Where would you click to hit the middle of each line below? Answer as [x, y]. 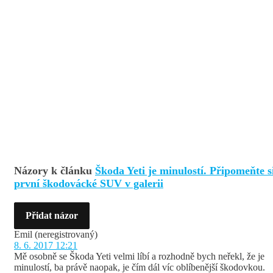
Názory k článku [55, 171]
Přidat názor [52, 215]
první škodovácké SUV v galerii [89, 183]
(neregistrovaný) [66, 234]
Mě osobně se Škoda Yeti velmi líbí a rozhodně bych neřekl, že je [139, 256]
